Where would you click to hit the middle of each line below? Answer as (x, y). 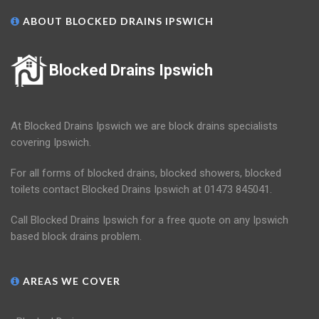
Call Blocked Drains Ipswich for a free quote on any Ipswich (150, 220)
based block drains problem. (76, 237)
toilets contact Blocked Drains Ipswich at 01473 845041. (141, 190)
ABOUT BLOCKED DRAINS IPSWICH (117, 21)
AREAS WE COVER (70, 281)
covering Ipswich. (51, 143)
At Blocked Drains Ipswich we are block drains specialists (144, 126)
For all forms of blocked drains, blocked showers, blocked (146, 173)
